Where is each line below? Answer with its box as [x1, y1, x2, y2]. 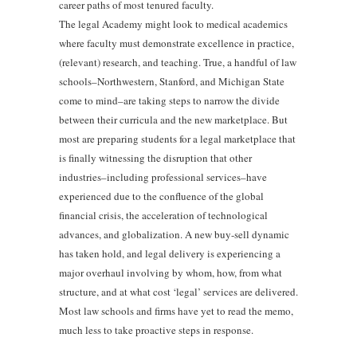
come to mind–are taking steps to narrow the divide [59, 92, 280, 108]
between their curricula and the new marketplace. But [59, 112, 288, 127]
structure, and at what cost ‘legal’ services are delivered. [59, 284, 298, 299]
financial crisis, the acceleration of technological [59, 207, 268, 222]
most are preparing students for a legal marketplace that [59, 131, 296, 146]
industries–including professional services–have [59, 169, 267, 184]
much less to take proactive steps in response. [59, 322, 253, 337]
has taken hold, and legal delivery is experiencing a [59, 245, 280, 261]
